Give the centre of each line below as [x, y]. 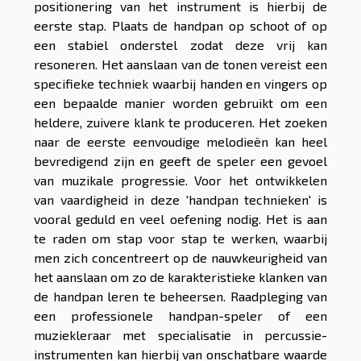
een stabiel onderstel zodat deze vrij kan [180, 45]
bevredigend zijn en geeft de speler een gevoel [180, 161]
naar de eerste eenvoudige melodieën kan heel [180, 142]
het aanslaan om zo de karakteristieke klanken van [180, 277]
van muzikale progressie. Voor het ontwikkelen [180, 180]
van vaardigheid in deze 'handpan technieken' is [180, 200]
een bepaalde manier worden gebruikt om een [180, 103]
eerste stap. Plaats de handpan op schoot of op [180, 26]
